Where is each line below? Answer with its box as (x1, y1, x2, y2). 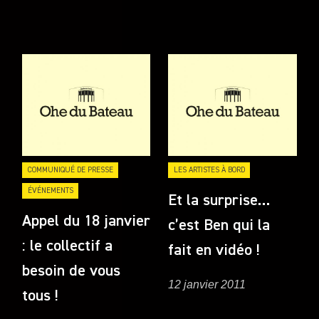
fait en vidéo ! (168, 242, 261, 258)
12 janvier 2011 (168, 278, 246, 291)
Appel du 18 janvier (22, 214, 151, 230)
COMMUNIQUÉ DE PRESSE (27, 165, 113, 174)
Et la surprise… (168, 192, 271, 209)
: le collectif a (22, 239, 113, 255)
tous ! (22, 288, 59, 305)
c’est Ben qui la (168, 217, 271, 234)
